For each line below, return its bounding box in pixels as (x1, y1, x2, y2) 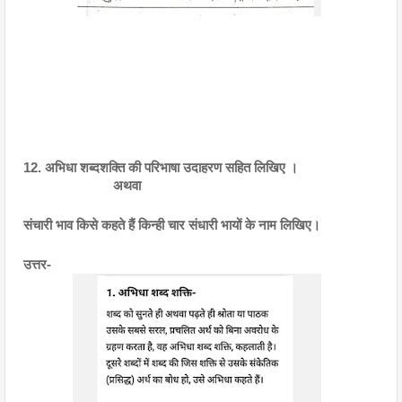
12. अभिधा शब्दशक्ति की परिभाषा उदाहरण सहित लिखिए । (23, 161, 301, 175)
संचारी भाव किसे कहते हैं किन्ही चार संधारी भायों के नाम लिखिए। (23, 218, 320, 232)
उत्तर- (23, 258, 55, 272)
